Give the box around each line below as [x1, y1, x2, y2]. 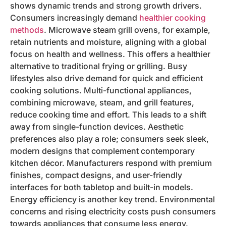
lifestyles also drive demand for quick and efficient [10, 73, 203, 83]
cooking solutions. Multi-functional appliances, [10, 85, 192, 95]
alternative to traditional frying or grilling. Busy [10, 61, 187, 71]
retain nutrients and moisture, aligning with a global [10, 36, 206, 47]
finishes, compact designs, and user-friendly [10, 169, 182, 180]
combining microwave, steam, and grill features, [10, 97, 194, 107]
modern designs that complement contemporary [10, 145, 195, 156]
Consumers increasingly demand [10, 12, 139, 23]
